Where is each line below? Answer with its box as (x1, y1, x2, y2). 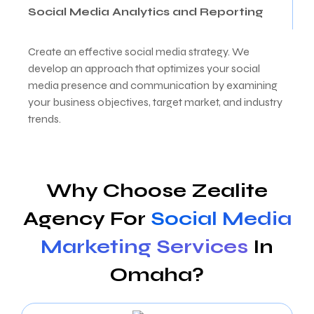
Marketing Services (41, 235, 253, 259)
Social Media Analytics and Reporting (28, 5, 264, 18)
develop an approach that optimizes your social (28, 62, 260, 75)
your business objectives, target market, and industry (28, 95, 282, 109)
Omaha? (110, 263, 204, 287)
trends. (28, 112, 61, 125)
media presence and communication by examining (28, 78, 278, 92)
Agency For (22, 207, 151, 231)
